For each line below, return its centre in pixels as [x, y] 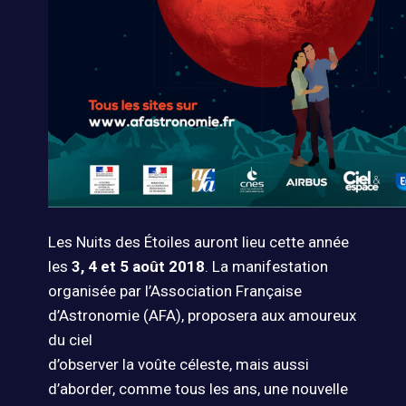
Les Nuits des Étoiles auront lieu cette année [198, 242]
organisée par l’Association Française [174, 291]
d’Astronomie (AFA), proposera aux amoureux [202, 316]
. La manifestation [266, 267]
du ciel [70, 340]
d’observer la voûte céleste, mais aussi [178, 365]
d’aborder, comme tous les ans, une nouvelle [198, 389]
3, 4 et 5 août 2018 [138, 267]
